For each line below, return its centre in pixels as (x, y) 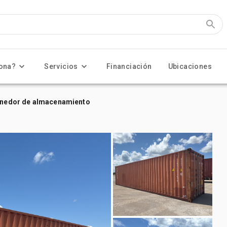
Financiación (129, 66)
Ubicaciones (190, 66)
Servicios (61, 66)
